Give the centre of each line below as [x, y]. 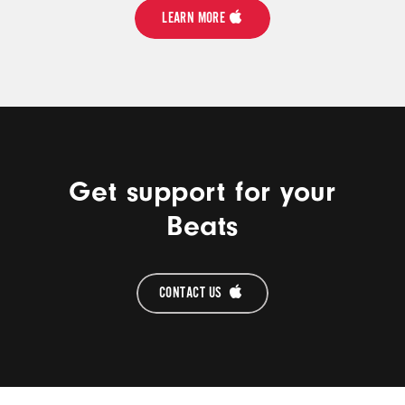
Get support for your [202, 192]
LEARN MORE [194, 19]
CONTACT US [192, 293]
